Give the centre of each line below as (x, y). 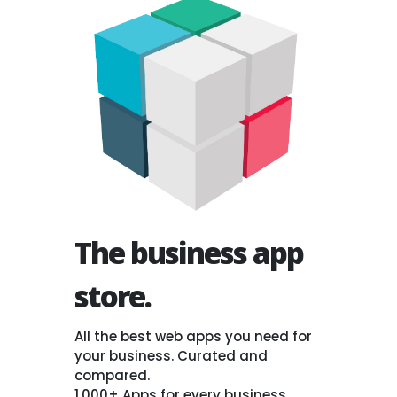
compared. (112, 375)
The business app (188, 253)
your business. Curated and (171, 355)
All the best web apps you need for (193, 336)
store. (112, 296)
